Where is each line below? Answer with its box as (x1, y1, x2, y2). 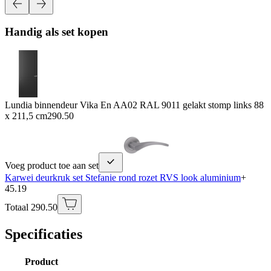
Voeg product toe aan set (5, 160, 99, 171)
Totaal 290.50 (5, 201, 57, 212)
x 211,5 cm (5, 110, 47, 121)
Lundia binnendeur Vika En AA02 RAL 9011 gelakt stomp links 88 (5, 99, 264, 110)
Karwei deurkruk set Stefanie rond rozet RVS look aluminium (5, 172, 241, 183)
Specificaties (5, 226, 82, 242)
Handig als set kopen (5, 25, 108, 39)
